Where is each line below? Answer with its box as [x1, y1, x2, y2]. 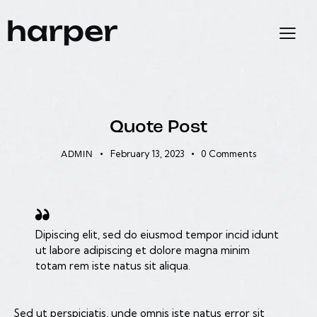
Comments [209, 148, 257, 160]
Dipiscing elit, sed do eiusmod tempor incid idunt [35, 227, 279, 241]
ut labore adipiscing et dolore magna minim [35, 243, 250, 257]
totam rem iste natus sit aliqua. [35, 258, 190, 272]
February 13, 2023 [110, 148, 185, 160]
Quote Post [110, 118, 207, 138]
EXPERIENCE [129, 100, 188, 109]
